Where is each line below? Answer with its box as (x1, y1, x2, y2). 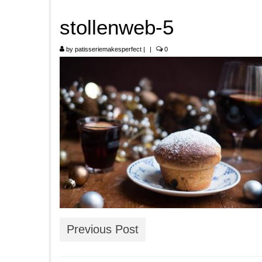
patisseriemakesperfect (75, 46, 142, 53)
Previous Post (67, 223, 139, 236)
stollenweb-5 (60, 16, 174, 39)
